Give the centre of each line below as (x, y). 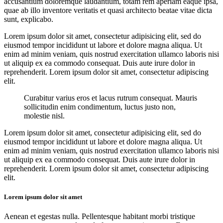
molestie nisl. (44, 116)
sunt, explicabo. (29, 19)
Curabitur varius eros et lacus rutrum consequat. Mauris (111, 98)
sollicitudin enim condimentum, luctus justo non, (100, 107)
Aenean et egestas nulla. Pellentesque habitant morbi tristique (100, 217)
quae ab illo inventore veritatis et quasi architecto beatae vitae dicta (108, 10)
